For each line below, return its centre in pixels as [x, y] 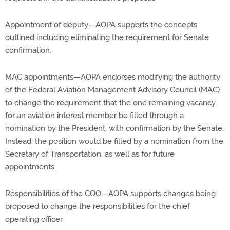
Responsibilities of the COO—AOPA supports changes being [110, 194]
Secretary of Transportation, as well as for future [90, 154]
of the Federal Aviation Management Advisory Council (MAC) [112, 90]
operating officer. [34, 219]
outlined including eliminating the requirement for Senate [107, 37]
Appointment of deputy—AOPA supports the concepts [101, 25]
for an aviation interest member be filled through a [94, 116]
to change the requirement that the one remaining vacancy [110, 103]
